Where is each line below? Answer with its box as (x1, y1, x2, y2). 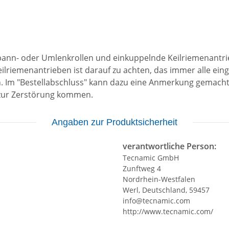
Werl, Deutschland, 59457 (123, 185, 210, 195)
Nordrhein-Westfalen (123, 174, 195, 185)
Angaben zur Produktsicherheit (52, 117, 177, 128)
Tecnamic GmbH (123, 153, 179, 163)
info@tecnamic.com (123, 196, 190, 206)
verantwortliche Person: (123, 141, 216, 152)
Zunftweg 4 (123, 164, 161, 174)
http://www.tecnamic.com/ (123, 207, 213, 217)
